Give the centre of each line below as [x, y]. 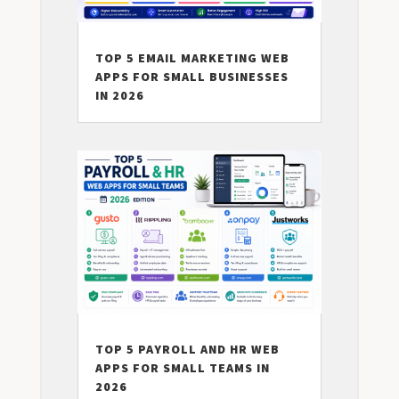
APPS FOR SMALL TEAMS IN [182, 368]
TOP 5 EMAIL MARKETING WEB [192, 57]
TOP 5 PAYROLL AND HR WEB [187, 350]
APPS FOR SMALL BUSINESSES [191, 76]
